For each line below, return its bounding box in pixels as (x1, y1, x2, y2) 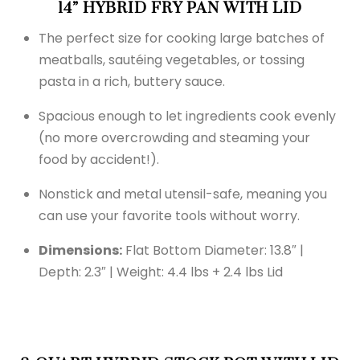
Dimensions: (39, 240, 122, 260)
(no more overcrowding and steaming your (39, 128, 310, 147)
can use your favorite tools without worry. (39, 206, 300, 225)
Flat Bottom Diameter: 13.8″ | (122, 240, 304, 260)
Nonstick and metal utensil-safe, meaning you (39, 184, 327, 203)
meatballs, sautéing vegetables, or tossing (39, 50, 305, 69)
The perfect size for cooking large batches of (39, 28, 325, 47)
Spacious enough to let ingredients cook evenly (39, 106, 336, 125)
